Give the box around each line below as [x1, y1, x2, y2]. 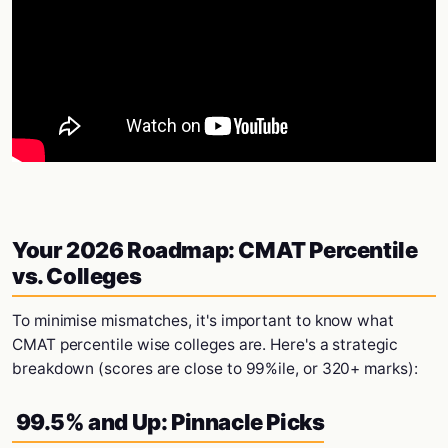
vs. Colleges [12, 263, 142, 289]
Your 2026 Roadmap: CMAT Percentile [12, 237, 418, 263]
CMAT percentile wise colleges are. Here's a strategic [12, 335, 398, 354]
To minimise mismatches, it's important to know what [12, 311, 394, 330]
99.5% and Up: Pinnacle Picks [12, 409, 325, 435]
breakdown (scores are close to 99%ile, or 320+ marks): [12, 359, 418, 378]
